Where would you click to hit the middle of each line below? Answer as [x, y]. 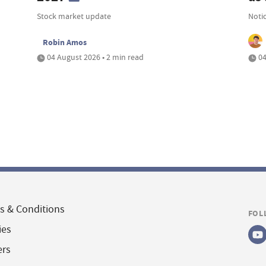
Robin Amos [65, 42]
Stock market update [74, 16]
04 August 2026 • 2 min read [95, 57]
